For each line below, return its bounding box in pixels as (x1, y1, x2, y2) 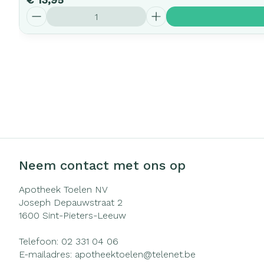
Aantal (26, 6, 55, 17)
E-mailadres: (19, 249, 75, 260)
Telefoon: (19, 236, 61, 247)
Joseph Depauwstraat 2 (19, 197, 123, 208)
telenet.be (152, 249, 196, 260)
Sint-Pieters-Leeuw (42, 210, 126, 221)
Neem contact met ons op (19, 158, 186, 173)
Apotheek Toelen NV (19, 184, 108, 195)
